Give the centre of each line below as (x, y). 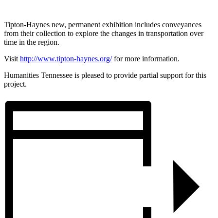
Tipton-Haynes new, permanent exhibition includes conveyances (103, 25)
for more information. (146, 59)
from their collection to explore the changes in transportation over (104, 34)
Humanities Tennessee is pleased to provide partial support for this (105, 75)
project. (15, 84)
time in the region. (32, 42)
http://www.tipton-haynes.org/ (66, 59)
